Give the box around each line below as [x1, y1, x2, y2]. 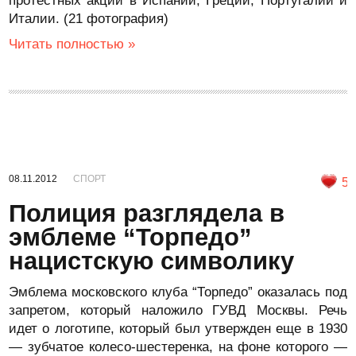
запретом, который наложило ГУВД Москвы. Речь [9, 303, 347, 318]
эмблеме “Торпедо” [9, 223, 253, 251]
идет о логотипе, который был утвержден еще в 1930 [9, 321, 347, 336]
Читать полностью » [9, 37, 136, 52]
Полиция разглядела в [9, 199, 285, 227]
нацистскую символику [9, 247, 295, 275]
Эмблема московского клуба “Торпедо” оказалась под [9, 284, 347, 300]
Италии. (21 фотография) [9, 11, 169, 26]
